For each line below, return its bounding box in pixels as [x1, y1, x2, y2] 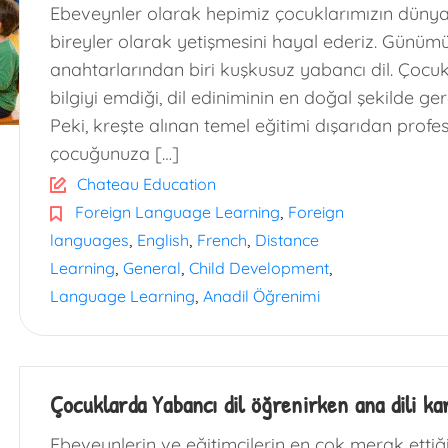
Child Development [189, 258, 329, 278]
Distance [255, 230, 319, 250]
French [197, 230, 247, 250]
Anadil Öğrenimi [203, 286, 320, 306]
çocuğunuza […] [50, 142, 179, 165]
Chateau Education [77, 174, 216, 194]
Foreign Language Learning [75, 202, 280, 222]
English [137, 230, 189, 250]
